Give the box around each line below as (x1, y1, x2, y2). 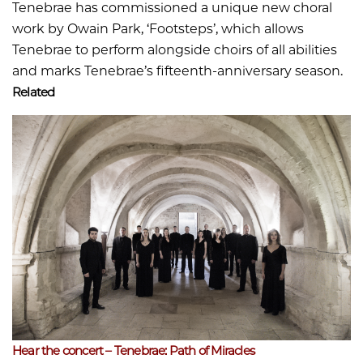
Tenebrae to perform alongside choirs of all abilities (12, 42, 337, 58)
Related (12, 84, 55, 100)
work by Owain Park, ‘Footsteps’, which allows (12, 21, 304, 37)
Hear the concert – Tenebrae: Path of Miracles (12, 343, 254, 359)
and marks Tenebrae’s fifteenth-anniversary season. (12, 63, 343, 79)
